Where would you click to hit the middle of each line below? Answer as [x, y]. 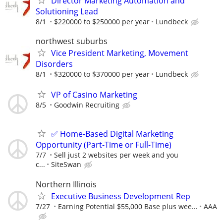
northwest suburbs [72, 41]
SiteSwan [66, 165]
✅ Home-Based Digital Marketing [112, 134]
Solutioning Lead [67, 11]
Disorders [54, 64]
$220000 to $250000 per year [102, 21]
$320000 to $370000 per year [102, 74]
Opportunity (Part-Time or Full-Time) [104, 145]
